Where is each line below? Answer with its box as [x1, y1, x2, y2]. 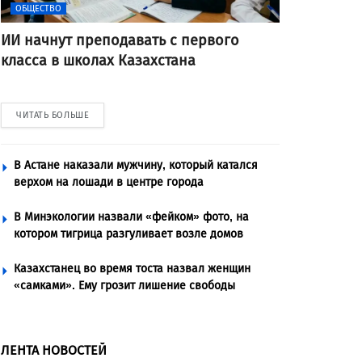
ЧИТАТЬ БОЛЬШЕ [16, 110, 90, 120]
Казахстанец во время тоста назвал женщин [14, 262, 250, 276]
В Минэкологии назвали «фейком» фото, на [14, 210, 249, 224]
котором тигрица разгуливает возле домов [14, 227, 243, 241]
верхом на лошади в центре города [14, 175, 204, 189]
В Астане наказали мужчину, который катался [14, 158, 258, 172]
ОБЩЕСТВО [15, 3, 61, 14]
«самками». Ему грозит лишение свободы [14, 279, 235, 293]
